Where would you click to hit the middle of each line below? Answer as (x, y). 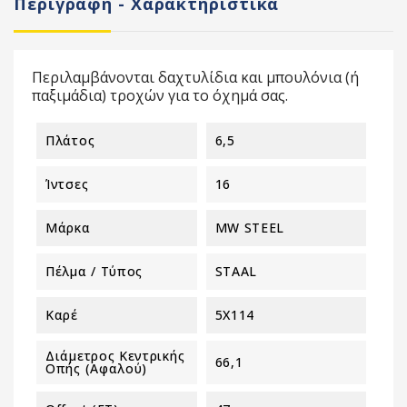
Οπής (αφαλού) (97, 368)
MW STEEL (250, 227)
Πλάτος (70, 140)
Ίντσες (67, 184)
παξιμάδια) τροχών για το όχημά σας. (160, 95)
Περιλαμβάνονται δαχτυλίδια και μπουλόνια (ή (195, 77)
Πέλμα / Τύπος (94, 271)
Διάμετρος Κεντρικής (115, 355)
